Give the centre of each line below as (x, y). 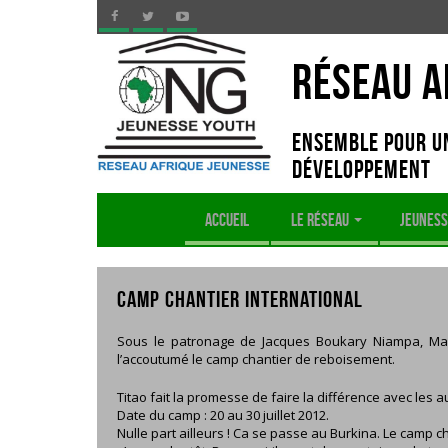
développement (361, 169)
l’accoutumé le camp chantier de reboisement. (256, 359)
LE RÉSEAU (321, 220)
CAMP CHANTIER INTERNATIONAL (240, 299)
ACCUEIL (227, 220)
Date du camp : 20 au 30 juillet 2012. (223, 415)
